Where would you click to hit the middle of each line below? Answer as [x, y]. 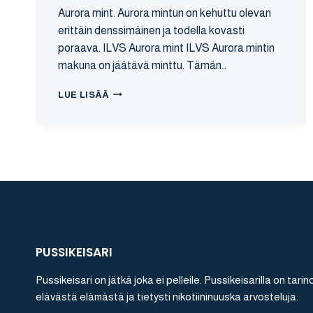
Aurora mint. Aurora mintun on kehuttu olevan [165, 13]
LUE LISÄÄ [83, 94]
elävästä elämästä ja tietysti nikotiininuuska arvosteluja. [167, 296]
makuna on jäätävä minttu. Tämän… [142, 65]
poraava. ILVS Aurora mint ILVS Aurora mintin [166, 48]
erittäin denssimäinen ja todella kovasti [151, 30]
